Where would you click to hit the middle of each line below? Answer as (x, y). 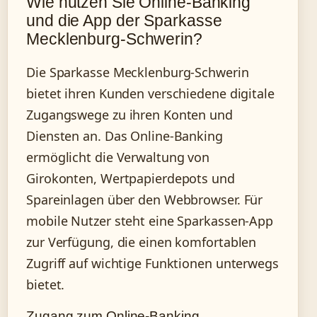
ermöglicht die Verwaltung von (118, 157)
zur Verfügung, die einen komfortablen (142, 242)
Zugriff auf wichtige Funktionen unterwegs (152, 264)
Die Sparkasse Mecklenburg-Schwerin (138, 73)
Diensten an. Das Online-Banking (125, 136)
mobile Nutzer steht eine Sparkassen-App (150, 221)
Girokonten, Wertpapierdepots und (131, 179)
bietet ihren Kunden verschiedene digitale (150, 94)
